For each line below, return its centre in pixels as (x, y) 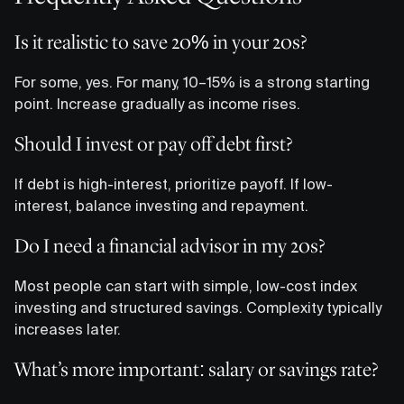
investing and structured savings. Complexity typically (198, 307)
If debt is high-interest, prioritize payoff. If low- (174, 184)
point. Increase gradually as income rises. (157, 103)
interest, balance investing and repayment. (161, 205)
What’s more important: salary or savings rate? (196, 369)
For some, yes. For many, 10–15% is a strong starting (192, 82)
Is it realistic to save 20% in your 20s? (161, 41)
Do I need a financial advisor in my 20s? (170, 245)
